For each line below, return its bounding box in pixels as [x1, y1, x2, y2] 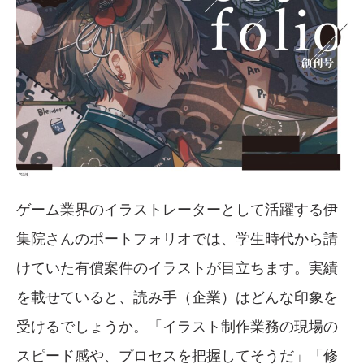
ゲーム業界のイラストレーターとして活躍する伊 [16, 199, 338, 219]
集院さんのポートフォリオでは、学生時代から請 [16, 228, 338, 249]
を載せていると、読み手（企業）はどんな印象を [16, 287, 338, 307]
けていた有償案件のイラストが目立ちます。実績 [16, 258, 338, 278]
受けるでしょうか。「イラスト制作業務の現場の [16, 316, 338, 336]
